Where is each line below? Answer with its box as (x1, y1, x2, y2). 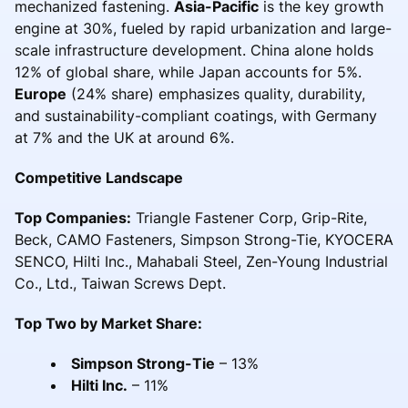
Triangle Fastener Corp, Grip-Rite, (131, 208, 367, 227)
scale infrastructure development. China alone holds (15, 40, 373, 59)
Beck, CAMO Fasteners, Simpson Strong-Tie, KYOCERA (15, 229, 393, 249)
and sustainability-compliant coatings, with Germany (15, 106, 377, 125)
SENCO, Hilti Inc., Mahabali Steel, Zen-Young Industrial (15, 251, 388, 270)
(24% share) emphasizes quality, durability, (66, 84, 365, 103)
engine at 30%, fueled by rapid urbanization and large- (15, 18, 392, 37)
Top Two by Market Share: (15, 313, 202, 332)
